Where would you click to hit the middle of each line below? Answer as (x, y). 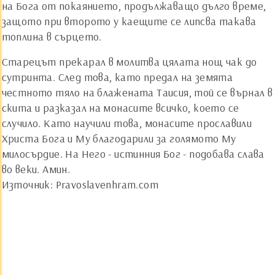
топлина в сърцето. (52, 37)
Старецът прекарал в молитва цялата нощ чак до (129, 62)
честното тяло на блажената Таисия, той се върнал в (137, 93)
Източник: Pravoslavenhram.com (80, 185)
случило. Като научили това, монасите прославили (127, 123)
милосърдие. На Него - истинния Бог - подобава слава (133, 154)
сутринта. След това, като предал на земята (117, 77)
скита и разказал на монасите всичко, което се (120, 108)
